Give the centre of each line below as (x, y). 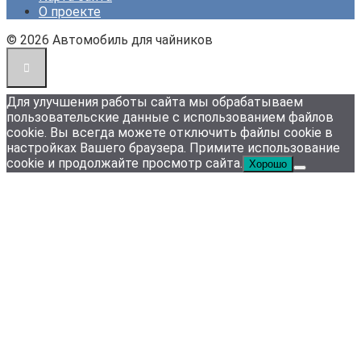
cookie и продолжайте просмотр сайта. (124, 163)
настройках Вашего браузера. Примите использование (173, 147)
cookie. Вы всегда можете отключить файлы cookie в (170, 132)
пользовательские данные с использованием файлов (170, 117)
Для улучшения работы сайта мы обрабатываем (155, 102)
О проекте (70, 11)
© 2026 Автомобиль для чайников (110, 39)
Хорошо (268, 164)
